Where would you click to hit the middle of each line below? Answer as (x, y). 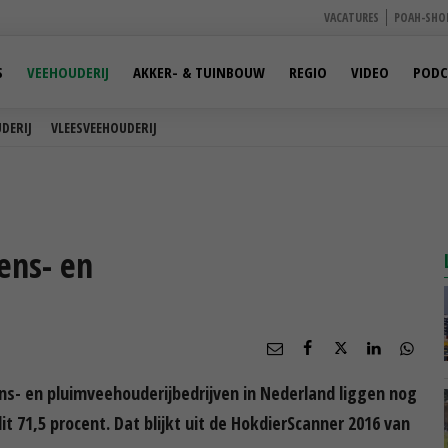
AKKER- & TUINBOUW (199, 72)
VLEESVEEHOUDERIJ (104, 127)
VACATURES (351, 17)
